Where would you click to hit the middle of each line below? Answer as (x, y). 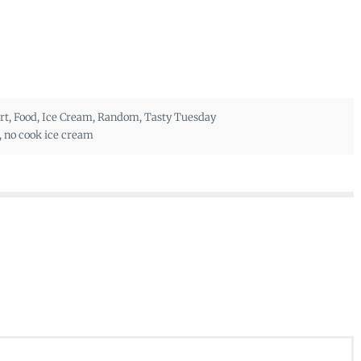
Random (118, 117)
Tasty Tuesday (180, 117)
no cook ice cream (49, 135)
